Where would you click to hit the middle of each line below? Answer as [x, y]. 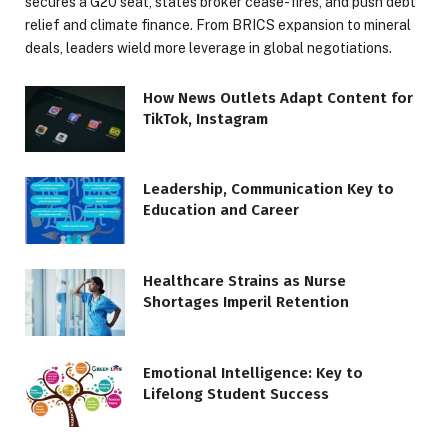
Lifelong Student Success [236, 393]
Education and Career [221, 210]
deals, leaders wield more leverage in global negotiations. [208, 47]
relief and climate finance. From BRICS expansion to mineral [218, 24]
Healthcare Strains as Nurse [244, 281]
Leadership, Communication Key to [268, 189]
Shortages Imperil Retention [246, 302]
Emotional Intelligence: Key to [253, 372]
